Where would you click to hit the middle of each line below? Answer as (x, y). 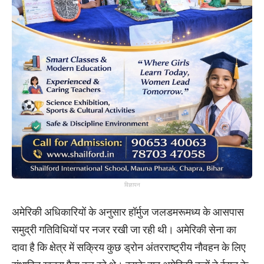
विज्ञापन (132, 185)
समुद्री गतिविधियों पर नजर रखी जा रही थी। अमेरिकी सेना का (124, 230)
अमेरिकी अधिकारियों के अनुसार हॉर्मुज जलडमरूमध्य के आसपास (128, 212)
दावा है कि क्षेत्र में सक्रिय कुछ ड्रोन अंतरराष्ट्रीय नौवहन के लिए (129, 247)
